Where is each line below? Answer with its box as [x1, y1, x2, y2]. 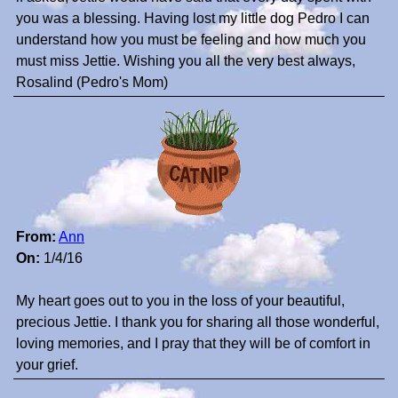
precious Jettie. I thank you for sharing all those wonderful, [16, 314, 379, 330]
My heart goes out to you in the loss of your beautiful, [16, 293, 345, 309]
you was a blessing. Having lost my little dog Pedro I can [16, 11, 370, 27]
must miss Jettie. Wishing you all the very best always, [16, 53, 355, 69]
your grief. [16, 357, 78, 373]
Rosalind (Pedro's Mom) [16, 75, 168, 91]
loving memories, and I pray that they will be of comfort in [16, 336, 370, 352]
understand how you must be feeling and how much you [16, 32, 366, 48]
